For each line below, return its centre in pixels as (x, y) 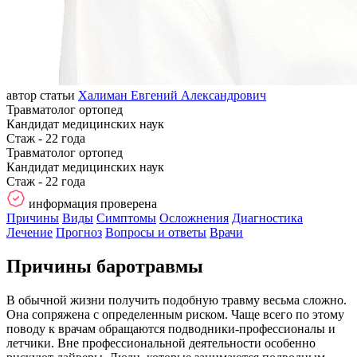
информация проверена (93, 203)
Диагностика (267, 218)
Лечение (29, 232)
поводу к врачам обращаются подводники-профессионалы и (171, 328)
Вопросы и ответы (156, 232)
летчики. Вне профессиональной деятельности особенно (161, 343)
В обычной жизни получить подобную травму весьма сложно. (177, 300)
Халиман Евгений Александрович (172, 95)
